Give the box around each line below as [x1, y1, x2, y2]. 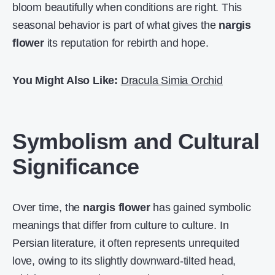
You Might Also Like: [12, 74, 118, 87]
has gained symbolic [150, 201, 251, 214]
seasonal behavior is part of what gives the [12, 19, 219, 31]
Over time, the [12, 201, 83, 214]
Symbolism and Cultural [12, 129, 260, 154]
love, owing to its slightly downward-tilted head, [12, 255, 236, 267]
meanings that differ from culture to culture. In [12, 219, 229, 231]
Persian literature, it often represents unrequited [12, 237, 239, 249]
